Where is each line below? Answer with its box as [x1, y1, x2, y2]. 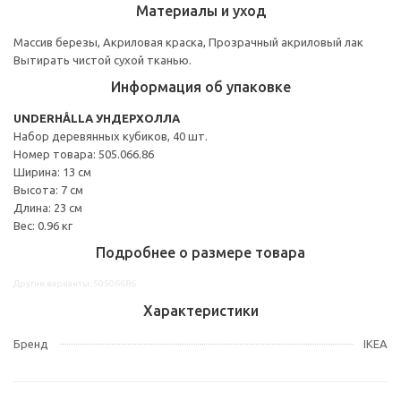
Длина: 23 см [13, 200, 82, 214]
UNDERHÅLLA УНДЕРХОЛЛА [13, 111, 180, 124]
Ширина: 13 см [13, 165, 91, 178]
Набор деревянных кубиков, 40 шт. [13, 129, 208, 142]
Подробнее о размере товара [96, 243, 305, 260]
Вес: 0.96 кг [13, 218, 73, 232]
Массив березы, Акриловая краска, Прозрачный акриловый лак [13, 35, 363, 48]
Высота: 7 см [13, 183, 83, 196]
